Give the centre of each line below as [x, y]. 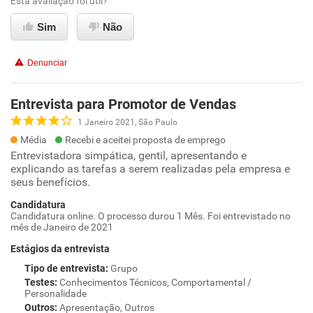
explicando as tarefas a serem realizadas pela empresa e [150, 169]
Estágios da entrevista [60, 249]
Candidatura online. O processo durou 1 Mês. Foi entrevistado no [151, 216]
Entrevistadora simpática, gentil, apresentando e [129, 155]
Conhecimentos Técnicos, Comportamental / [155, 282]
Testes [39, 282]
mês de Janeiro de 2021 [62, 227]
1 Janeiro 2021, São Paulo [128, 122]
